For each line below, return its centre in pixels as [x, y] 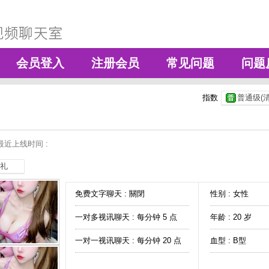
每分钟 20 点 [159, 240]
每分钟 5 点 [157, 217]
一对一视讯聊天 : [106, 240]
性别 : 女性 [229, 194]
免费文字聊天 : [102, 194]
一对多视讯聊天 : [106, 217]
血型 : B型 [228, 240]
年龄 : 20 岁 [231, 217]
